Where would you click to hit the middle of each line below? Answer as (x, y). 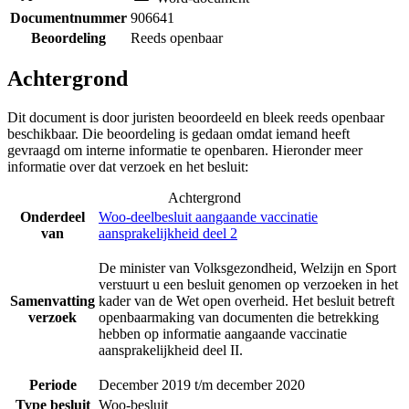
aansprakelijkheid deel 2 (168, 234)
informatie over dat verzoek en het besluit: (128, 167)
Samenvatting (52, 301)
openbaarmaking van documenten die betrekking (239, 318)
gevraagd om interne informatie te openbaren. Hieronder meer (185, 151)
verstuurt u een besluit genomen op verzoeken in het (248, 285)
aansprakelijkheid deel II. (171, 351)
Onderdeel (52, 217)
